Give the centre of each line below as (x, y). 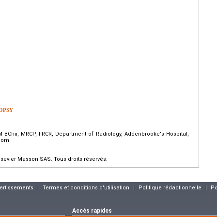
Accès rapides (92, 210)
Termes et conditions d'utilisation (86, 187)
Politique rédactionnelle (170, 187)
